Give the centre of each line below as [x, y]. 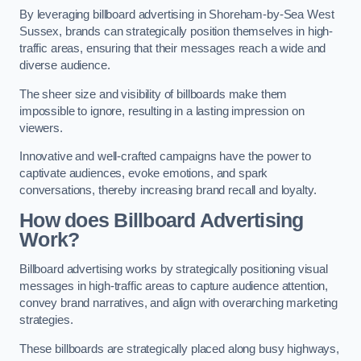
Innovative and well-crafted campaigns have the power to [166, 157]
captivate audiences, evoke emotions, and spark [144, 174]
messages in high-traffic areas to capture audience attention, [174, 286]
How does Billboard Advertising [162, 220]
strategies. [46, 320]
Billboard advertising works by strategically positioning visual [174, 270]
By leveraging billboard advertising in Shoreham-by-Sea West [177, 15]
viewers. [41, 128]
